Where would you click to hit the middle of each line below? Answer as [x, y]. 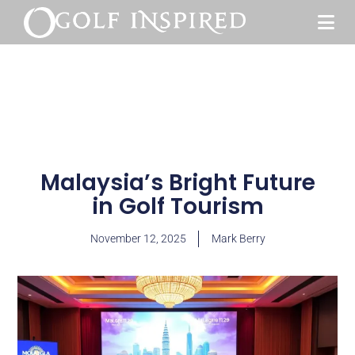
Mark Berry [238, 239]
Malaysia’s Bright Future [177, 183]
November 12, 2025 [138, 239]
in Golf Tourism [177, 206]
